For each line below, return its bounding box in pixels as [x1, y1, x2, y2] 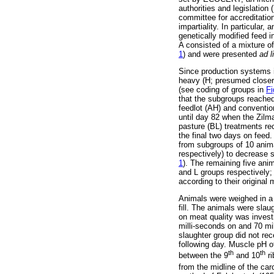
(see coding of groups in [179, 84, 266, 94]
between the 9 [179, 251, 228, 261]
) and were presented [183, 49, 259, 59]
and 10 [234, 251, 260, 261]
